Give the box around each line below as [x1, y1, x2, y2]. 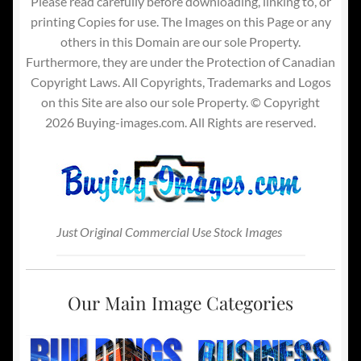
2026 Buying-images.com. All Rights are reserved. [45, 114, 316, 131]
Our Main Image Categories [68, 289, 293, 315]
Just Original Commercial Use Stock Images [56, 223, 282, 239]
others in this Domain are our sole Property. [60, 34, 301, 50]
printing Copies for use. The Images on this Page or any [30, 14, 331, 30]
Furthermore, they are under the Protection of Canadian [26, 54, 335, 70]
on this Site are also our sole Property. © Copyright [41, 94, 320, 110]
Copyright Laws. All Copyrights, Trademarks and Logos [30, 74, 331, 90]
